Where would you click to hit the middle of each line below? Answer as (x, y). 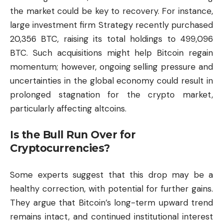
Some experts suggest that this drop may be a (111, 174)
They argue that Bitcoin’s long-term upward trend (111, 202)
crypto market (180, 94)
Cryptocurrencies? (60, 148)
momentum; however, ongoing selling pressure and (111, 66)
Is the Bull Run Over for (73, 135)
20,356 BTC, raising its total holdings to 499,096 (111, 39)
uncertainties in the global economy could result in (111, 80)
